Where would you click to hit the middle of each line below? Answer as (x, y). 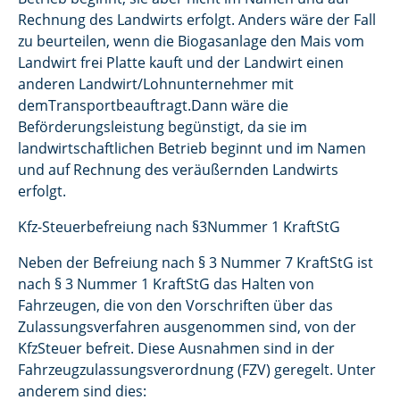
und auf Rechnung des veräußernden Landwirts (178, 170)
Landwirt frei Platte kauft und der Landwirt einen (181, 62)
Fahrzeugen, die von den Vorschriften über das (175, 305)
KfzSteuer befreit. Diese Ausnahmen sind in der (176, 348)
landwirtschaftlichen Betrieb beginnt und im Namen (192, 148)
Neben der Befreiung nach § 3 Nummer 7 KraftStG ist (196, 262)
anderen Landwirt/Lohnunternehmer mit (156, 84)
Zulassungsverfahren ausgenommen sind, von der (187, 327)
